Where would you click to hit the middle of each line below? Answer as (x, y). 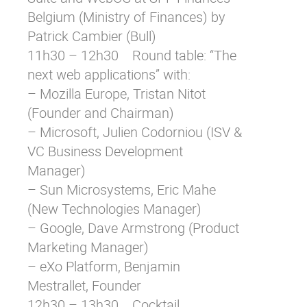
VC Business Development (105, 151)
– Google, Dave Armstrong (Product (133, 228)
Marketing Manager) (88, 247)
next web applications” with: (109, 74)
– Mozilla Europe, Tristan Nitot (116, 94)
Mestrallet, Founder (84, 285)
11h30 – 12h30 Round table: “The (132, 55)
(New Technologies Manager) (114, 209)
